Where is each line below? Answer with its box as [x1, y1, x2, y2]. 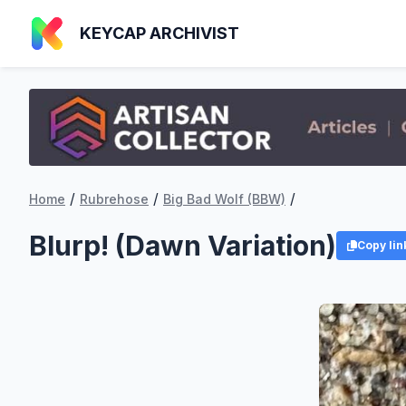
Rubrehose [80, 191, 149, 208]
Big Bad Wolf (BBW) [163, 191, 285, 208]
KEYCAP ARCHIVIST [80, 24, 239, 43]
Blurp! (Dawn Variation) [29, 229, 336, 263]
